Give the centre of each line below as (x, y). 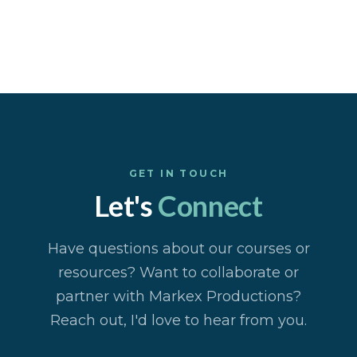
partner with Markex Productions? (178, 297)
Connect (210, 206)
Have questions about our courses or (178, 249)
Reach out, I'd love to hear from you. (178, 321)
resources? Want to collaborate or (178, 273)
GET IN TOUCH (178, 174)
